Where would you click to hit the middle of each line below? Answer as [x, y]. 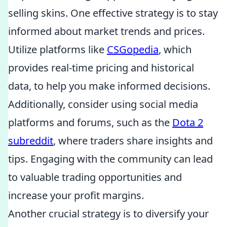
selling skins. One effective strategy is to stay [113, 13]
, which [175, 49]
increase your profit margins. [76, 195]
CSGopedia [133, 49]
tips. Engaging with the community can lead [110, 159]
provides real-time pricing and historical [101, 68]
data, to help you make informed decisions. [109, 86]
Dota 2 [188, 122]
